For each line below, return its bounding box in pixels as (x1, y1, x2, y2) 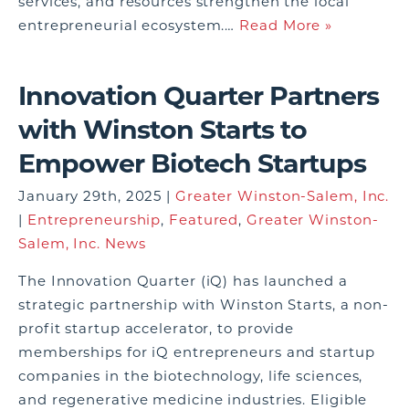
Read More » (239, 16, 333, 34)
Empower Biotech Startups (18, 147, 366, 179)
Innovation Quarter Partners (18, 79, 379, 111)
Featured (169, 211, 239, 228)
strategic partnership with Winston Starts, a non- (18, 296, 390, 313)
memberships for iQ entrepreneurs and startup (18, 343, 375, 361)
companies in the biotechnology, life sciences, (18, 367, 363, 384)
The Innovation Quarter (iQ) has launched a (18, 272, 348, 289)
